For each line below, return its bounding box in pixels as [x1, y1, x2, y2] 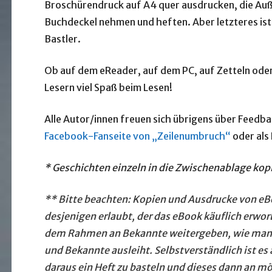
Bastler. [44, 33, 81, 46]
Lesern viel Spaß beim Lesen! [44, 81, 172, 94]
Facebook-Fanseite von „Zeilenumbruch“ [44, 130, 231, 143]
